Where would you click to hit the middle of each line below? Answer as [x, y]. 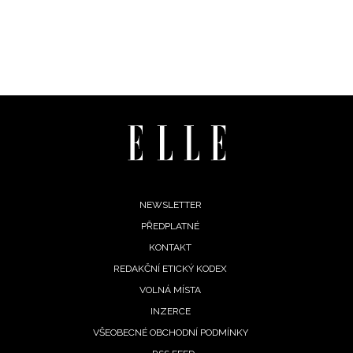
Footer [46, 209]
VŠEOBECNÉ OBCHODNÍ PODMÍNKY [170, 332]
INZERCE [170, 311]
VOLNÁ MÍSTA [170, 290]
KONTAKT [170, 247]
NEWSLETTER [170, 204]
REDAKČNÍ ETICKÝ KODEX [170, 268]
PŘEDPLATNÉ [170, 226]
